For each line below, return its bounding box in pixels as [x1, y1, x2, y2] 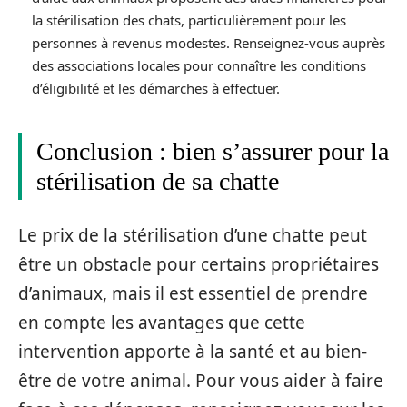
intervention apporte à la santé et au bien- [18, 339, 367, 363]
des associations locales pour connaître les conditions [32, 56, 366, 75]
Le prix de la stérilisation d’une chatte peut [18, 223, 367, 247]
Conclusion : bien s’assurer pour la [36, 137, 389, 166]
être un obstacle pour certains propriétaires [18, 252, 379, 276]
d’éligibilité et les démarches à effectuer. [32, 79, 280, 98]
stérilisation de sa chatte [36, 167, 279, 196]
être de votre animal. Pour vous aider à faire [18, 368, 383, 392]
